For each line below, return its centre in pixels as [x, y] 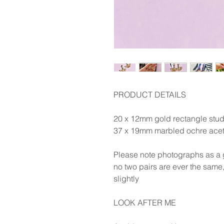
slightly [126, 178]
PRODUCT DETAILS [150, 94]
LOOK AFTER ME [145, 202]
